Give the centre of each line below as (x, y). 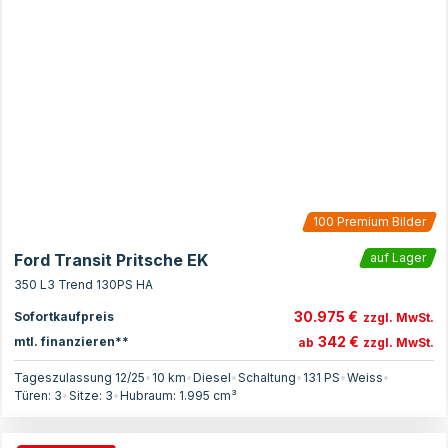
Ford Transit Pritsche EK (111, 260)
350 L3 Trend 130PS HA (83, 284)
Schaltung (267, 377)
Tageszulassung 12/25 (79, 377)
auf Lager (398, 257)
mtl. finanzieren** (71, 341)
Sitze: (87, 395)
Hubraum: (149, 395)
